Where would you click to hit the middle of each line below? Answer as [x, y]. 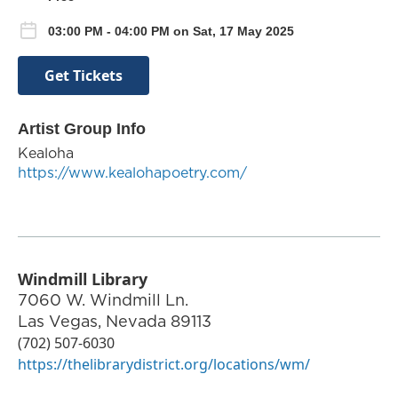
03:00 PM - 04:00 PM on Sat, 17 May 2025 [171, 32]
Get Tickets [84, 75]
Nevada [136, 321]
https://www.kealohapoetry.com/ [132, 172]
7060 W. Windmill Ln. [103, 299]
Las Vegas [58, 321]
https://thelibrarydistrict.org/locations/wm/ [164, 364]
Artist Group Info [82, 128]
